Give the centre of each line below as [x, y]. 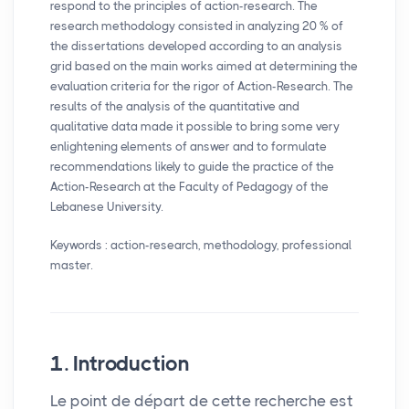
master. [72, 265]
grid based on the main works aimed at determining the [204, 66]
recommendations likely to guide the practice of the [192, 166]
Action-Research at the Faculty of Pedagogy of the [189, 186]
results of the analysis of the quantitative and [175, 106]
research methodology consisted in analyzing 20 [184, 26]
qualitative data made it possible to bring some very [195, 126]
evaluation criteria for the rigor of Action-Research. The [202, 86]
